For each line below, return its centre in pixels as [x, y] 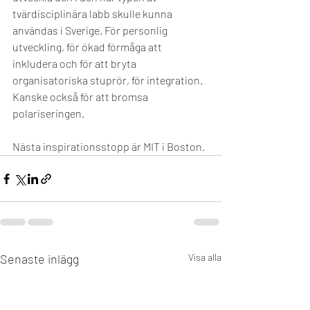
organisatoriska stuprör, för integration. [109, 80]
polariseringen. [51, 113]
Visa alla [205, 257]
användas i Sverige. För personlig [91, 30]
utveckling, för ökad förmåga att [88, 47]
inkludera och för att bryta [75, 63]
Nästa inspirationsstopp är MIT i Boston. [109, 146]
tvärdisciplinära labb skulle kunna [93, 13]
